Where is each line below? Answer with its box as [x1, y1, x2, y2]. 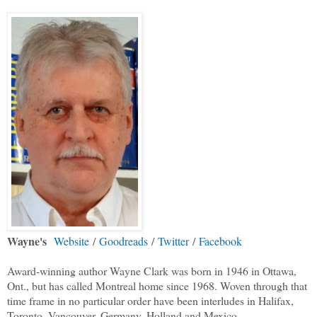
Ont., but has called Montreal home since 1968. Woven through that [7, 278, 307, 294]
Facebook [199, 234, 242, 249]
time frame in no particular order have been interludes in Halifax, [7, 293, 294, 309]
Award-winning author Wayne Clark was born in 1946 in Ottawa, [7, 263, 296, 279]
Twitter [158, 234, 189, 249]
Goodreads [99, 234, 148, 249]
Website [54, 234, 89, 249]
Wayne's [7, 233, 47, 250]
